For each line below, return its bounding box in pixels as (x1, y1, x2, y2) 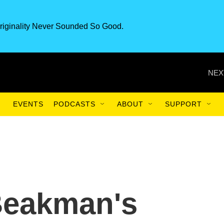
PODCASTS (53, 100, 95, 108)
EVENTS (13, 100, 43, 108)
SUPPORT (165, 100, 202, 108)
